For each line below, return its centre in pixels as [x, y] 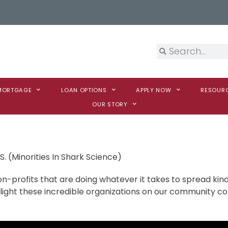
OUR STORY [110, 104]
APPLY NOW [154, 90]
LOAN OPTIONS [84, 90]
